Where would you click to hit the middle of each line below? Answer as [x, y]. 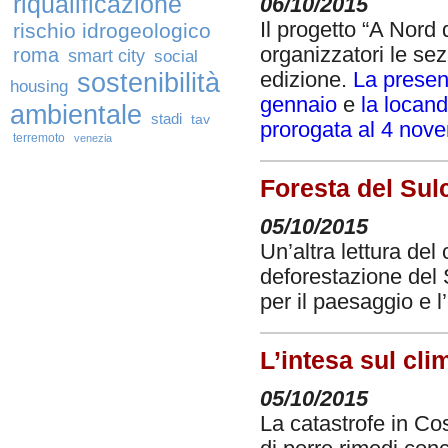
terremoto [39, 138]
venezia [93, 138]
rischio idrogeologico [112, 31]
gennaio [298, 104]
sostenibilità [148, 82]
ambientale [76, 114]
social [176, 56]
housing [39, 86]
